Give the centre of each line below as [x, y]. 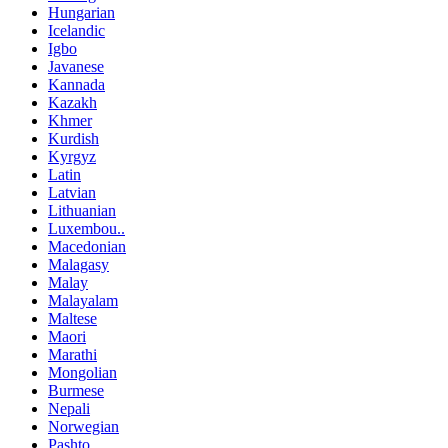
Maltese [72, 319]
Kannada [76, 85]
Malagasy [78, 265]
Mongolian [82, 373]
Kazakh [72, 103]
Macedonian [87, 247]
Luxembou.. [86, 229]
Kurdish [73, 139]
